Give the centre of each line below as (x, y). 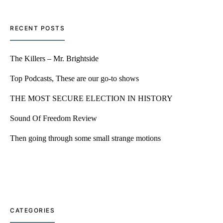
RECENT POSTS (37, 28)
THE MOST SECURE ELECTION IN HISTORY (91, 98)
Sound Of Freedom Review (54, 118)
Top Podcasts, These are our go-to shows (74, 78)
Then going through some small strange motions (85, 138)
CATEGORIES (32, 210)
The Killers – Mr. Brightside (54, 58)
